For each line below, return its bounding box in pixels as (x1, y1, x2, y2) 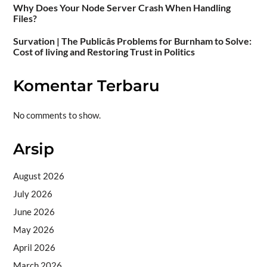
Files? (13, 13, 37, 24)
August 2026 (13, 170, 64, 182)
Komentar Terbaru (13, 76, 160, 96)
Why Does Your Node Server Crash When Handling (13, 2, 231, 14)
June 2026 (13, 206, 55, 218)
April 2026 (13, 242, 55, 253)
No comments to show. (13, 109, 101, 120)
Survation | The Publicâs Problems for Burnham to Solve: (13, 35, 252, 47)
